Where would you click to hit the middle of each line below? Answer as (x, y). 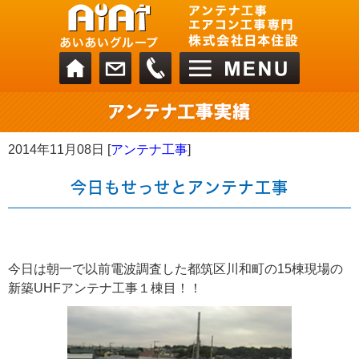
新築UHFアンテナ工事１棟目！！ (105, 288)
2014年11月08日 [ (59, 149)
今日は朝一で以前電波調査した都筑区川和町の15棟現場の (175, 269)
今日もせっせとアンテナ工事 (179, 188)
